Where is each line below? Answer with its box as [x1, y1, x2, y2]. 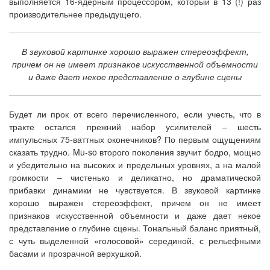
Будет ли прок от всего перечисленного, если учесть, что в [9, 108, 261, 121]
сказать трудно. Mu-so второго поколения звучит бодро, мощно [9, 146, 261, 159]
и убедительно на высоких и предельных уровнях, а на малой [9, 159, 261, 171]
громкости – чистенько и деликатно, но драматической [9, 171, 261, 184]
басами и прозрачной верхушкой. [9, 247, 142, 260]
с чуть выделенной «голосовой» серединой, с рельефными [9, 234, 261, 247]
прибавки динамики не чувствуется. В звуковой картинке [9, 184, 261, 196]
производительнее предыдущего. [9, 8, 142, 20]
